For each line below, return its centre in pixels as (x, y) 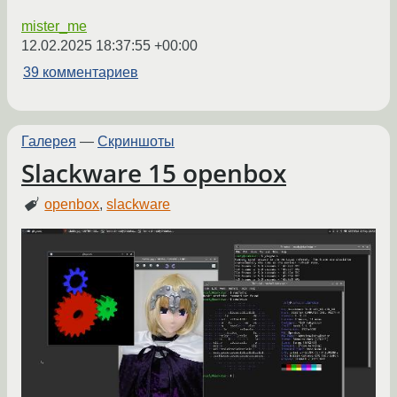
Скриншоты (136, 141)
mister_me (54, 26)
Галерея (49, 141)
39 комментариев (81, 72)
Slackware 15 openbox (154, 173)
